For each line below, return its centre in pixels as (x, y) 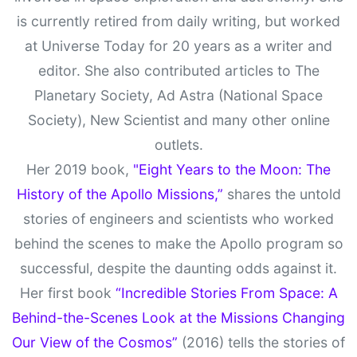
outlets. (178, 145)
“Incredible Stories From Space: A (226, 293)
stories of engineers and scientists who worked (178, 219)
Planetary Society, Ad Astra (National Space (178, 96)
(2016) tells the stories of (261, 343)
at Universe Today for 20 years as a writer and (178, 46)
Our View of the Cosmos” (95, 343)
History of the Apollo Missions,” (120, 194)
